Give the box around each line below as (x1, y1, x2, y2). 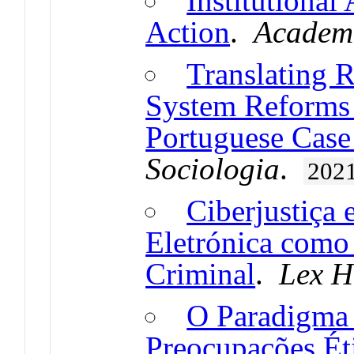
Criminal (145, 256, 256, 291)
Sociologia (145, 151, 281, 186)
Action (145, 14, 231, 49)
